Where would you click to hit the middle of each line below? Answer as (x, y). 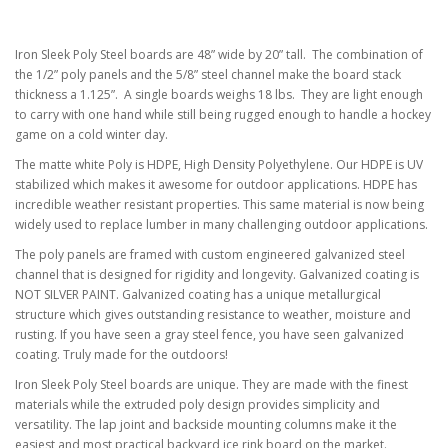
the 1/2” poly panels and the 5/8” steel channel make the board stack (208, 74)
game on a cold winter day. (91, 134)
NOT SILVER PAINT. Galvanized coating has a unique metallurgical (198, 294)
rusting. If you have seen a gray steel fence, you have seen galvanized (209, 334)
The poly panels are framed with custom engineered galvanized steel (210, 254)
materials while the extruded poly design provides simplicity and (197, 404)
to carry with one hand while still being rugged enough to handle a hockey (223, 114)
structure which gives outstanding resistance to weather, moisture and (213, 314)
